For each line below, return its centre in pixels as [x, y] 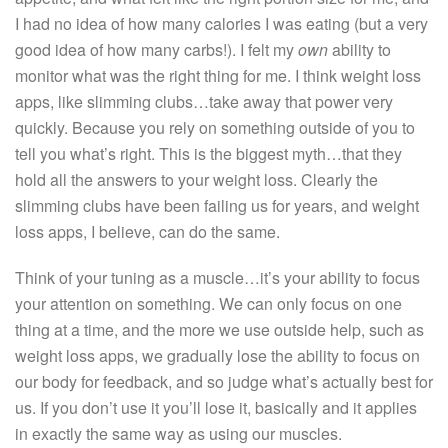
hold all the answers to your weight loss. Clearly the [196, 179]
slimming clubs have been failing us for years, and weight [217, 205]
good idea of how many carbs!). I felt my [156, 49]
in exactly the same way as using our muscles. [178, 433]
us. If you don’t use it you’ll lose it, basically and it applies [216, 407]
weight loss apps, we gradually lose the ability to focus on [217, 355]
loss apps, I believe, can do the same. [147, 231]
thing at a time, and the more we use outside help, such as [219, 329]
